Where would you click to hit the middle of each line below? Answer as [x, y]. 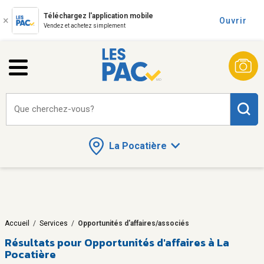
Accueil [17, 223]
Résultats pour [43, 242]
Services [54, 223]
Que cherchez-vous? [54, 109]
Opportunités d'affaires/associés [133, 223]
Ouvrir [233, 21]
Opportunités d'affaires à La [157, 242]
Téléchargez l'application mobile [98, 16]
